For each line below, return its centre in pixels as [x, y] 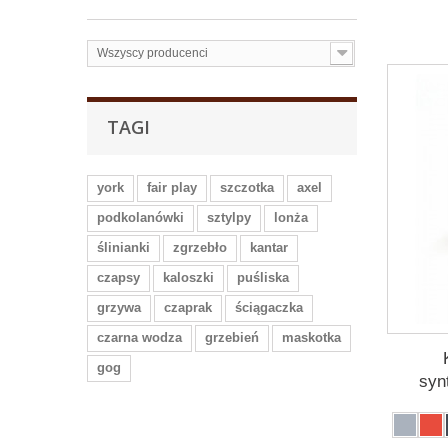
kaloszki [188, 277]
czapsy [118, 277]
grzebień [232, 337]
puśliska [263, 277]
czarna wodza [139, 337]
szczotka [247, 187]
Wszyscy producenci [152, 52]
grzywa [119, 307]
